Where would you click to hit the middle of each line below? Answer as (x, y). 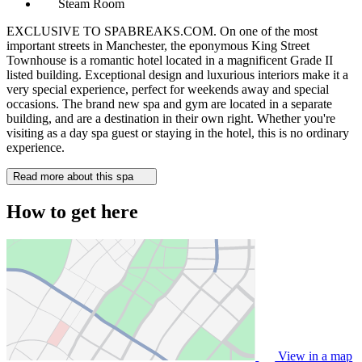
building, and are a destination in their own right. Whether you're (171, 118)
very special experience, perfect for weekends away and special (168, 89)
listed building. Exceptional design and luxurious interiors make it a (177, 74)
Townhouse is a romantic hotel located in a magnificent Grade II (170, 60)
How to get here (72, 211)
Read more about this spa (75, 176)
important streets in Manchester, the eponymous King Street (158, 45)
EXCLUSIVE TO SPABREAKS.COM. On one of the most (162, 31)
